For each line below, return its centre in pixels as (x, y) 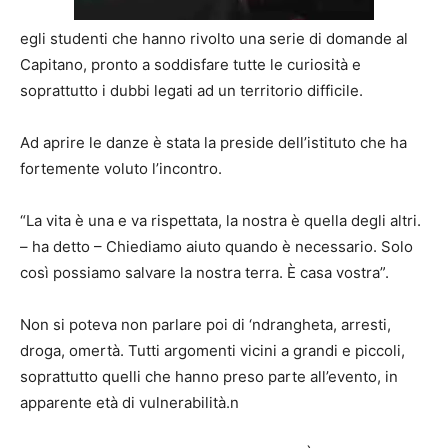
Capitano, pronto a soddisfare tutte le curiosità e (190, 64)
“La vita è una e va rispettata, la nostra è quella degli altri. (220, 220)
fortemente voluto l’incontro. (121, 168)
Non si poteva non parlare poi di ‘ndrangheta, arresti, (205, 324)
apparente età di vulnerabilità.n (129, 402)
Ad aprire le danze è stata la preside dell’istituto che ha (213, 142)
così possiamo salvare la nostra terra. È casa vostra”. (204, 272)
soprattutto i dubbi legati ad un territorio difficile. (191, 90)
